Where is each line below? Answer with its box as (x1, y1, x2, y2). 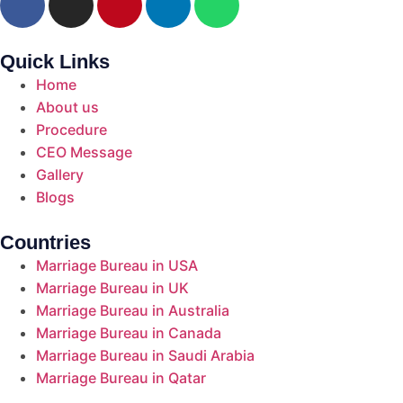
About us (36, 98, 99, 117)
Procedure (36, 121, 107, 139)
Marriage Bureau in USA (36, 256, 198, 275)
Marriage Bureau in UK (36, 279, 189, 298)
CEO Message (36, 143, 132, 162)
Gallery (36, 166, 84, 184)
